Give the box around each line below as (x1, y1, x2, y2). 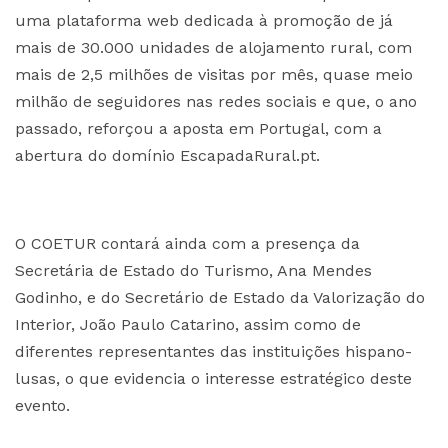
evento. (15, 396, 70, 415)
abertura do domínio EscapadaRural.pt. (15, 146, 320, 165)
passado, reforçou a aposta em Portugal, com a (15, 119, 382, 138)
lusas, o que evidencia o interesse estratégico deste (15, 369, 412, 388)
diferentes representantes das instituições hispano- (15, 342, 412, 361)
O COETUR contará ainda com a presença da (15, 234, 360, 253)
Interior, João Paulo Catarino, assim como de (15, 315, 361, 334)
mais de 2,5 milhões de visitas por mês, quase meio (15, 65, 413, 84)
